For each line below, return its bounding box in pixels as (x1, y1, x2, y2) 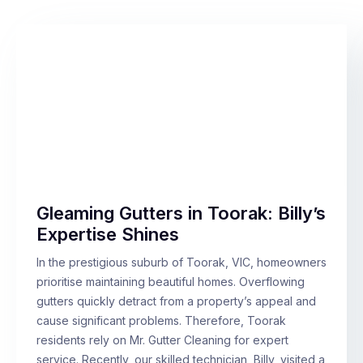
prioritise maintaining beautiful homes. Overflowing (36, 275, 305, 289)
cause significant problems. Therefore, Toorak (36, 314, 286, 328)
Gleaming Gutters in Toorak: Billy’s (36, 203, 326, 224)
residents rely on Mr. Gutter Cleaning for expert (36, 333, 288, 348)
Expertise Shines (36, 224, 179, 246)
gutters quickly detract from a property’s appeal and (36, 294, 316, 309)
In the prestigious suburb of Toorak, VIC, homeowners (36, 255, 327, 270)
